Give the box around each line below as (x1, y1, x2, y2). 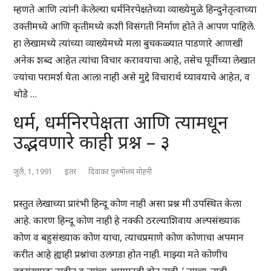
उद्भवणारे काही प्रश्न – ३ (13, 129, 171, 155)
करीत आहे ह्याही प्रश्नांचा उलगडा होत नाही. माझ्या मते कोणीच (13, 247, 228, 261)
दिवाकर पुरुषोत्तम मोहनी (88, 166, 152, 177)
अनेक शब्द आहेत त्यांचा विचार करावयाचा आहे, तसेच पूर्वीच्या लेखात (13, 53, 256, 67)
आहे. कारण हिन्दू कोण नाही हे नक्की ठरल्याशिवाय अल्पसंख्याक (13, 214, 241, 227)
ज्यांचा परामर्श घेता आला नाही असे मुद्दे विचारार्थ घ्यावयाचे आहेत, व (13, 70, 250, 84)
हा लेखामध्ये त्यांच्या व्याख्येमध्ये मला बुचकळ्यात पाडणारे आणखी (13, 36, 243, 50)
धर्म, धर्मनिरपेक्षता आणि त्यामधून (13, 109, 229, 135)
